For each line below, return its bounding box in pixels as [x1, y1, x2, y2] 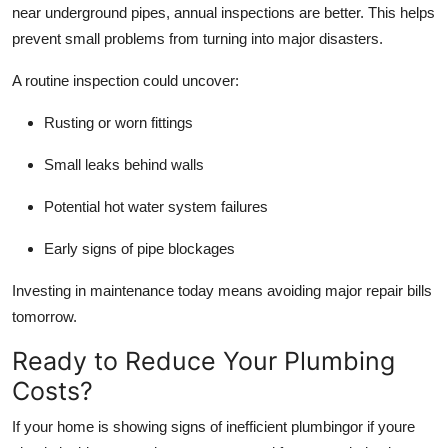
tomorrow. [12, 307, 77, 325]
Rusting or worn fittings [44, 113, 193, 131]
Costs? [12, 375, 93, 406]
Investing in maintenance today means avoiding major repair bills [12, 281, 432, 299]
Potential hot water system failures [44, 197, 268, 215]
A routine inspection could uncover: [12, 71, 239, 89]
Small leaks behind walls [44, 155, 204, 173]
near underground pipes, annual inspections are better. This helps [12, 3, 435, 21]
